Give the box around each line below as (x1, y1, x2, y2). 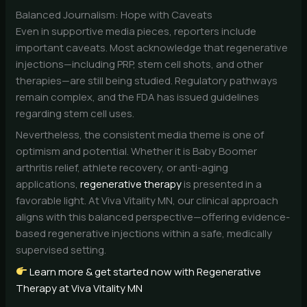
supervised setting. (16, 243, 107, 258)
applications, (16, 177, 81, 192)
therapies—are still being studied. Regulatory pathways (16, 73, 278, 88)
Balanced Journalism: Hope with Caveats (16, 7, 213, 22)
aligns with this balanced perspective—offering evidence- (16, 210, 291, 225)
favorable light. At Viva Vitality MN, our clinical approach (16, 193, 279, 208)
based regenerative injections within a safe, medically (16, 226, 273, 241)
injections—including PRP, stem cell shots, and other (16, 56, 264, 71)
